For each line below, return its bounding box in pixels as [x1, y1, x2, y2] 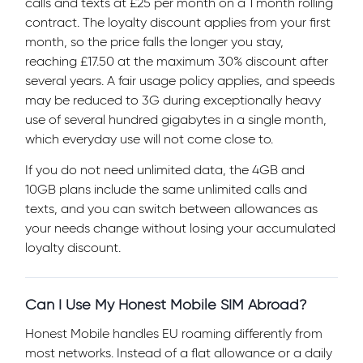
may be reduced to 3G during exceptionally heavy [25, 92, 321, 108]
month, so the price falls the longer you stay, [25, 33, 284, 49]
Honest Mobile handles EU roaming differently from [25, 325, 322, 341]
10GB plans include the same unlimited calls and [25, 181, 307, 197]
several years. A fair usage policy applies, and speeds [25, 72, 335, 88]
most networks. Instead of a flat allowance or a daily [25, 344, 332, 361]
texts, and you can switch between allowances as [25, 200, 318, 216]
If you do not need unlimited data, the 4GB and [25, 161, 305, 177]
